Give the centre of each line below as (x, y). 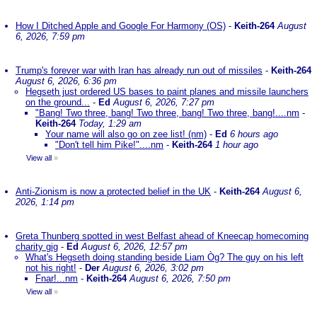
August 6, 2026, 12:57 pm (134, 247)
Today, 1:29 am (110, 123)
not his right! (51, 268)
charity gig (37, 247)
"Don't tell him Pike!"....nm (109, 145)
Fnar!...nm (57, 278)
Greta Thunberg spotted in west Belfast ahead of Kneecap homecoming (162, 236)
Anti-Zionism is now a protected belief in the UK (113, 191)
